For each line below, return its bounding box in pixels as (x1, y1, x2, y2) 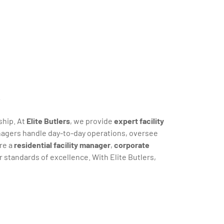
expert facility (114, 116, 164, 126)
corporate (114, 140, 149, 150)
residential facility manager (14, 140, 110, 150)
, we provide (70, 116, 114, 126)
